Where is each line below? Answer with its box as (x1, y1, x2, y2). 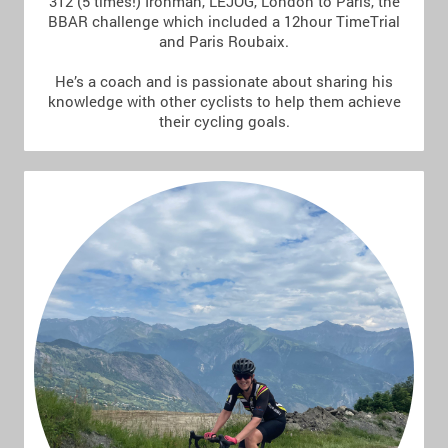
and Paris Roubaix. (159, 31, 289, 52)
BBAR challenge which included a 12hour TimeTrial (48, 11, 400, 32)
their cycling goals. (158, 111, 290, 132)
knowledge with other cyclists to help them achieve (47, 91, 401, 112)
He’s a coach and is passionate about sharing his (55, 71, 393, 92)
